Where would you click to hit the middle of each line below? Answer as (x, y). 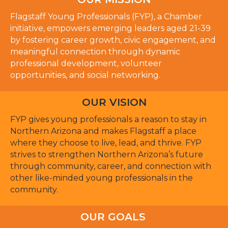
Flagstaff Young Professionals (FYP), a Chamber (106, 17)
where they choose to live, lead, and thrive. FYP (106, 143)
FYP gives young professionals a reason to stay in (108, 120)
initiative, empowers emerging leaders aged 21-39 (110, 28)
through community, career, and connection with (111, 166)
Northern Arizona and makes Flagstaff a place (103, 131)
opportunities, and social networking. (85, 75)
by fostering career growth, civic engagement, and (113, 40)
